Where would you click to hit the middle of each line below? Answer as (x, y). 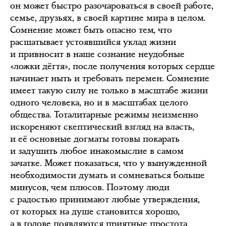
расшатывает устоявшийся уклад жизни (93, 42)
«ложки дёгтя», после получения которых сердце (112, 66)
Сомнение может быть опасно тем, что (91, 30)
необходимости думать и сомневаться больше (107, 175)
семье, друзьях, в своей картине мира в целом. (108, 18)
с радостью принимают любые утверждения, (105, 199)
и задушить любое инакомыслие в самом (97, 151)
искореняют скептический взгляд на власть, (102, 127)
